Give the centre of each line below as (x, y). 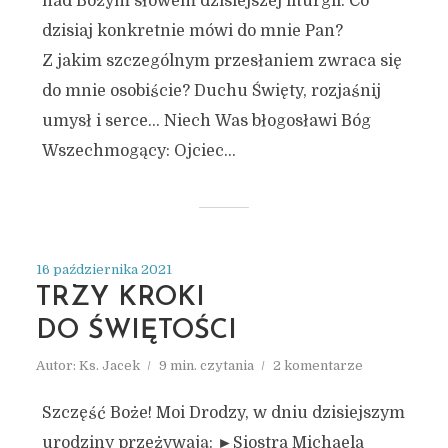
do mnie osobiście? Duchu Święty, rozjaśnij (211, 91)
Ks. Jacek (109, 365)
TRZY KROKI (120, 298)
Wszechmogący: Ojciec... (138, 151)
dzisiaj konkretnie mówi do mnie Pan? (192, 31)
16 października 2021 (103, 269)
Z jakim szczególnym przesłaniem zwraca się (221, 61)
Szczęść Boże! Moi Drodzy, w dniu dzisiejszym (223, 413)
